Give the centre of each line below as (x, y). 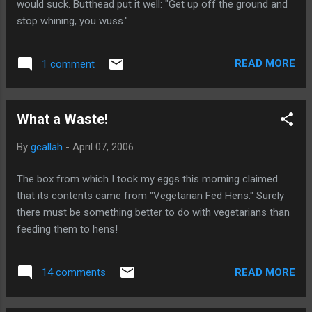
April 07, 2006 (103, 147)
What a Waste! (62, 119)
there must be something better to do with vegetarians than (153, 212)
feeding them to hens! (67, 229)
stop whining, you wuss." (72, 21)
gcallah (47, 147)
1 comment (68, 64)
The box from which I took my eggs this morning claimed (147, 179)
